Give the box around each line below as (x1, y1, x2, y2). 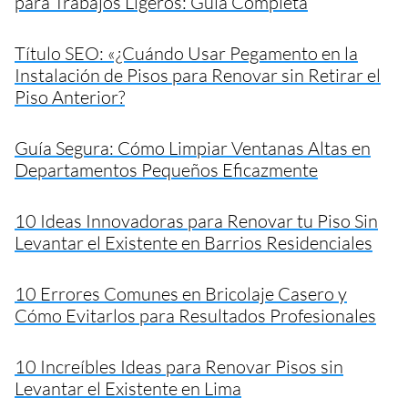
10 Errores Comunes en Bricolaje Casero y (15, 281, 347, 305)
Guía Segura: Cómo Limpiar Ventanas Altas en (15, 136, 371, 159)
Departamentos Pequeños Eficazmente (15, 158, 318, 181)
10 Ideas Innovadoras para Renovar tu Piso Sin (15, 209, 378, 232)
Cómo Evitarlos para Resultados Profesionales (15, 303, 376, 327)
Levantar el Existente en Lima (15, 376, 241, 400)
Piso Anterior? (15, 85, 125, 108)
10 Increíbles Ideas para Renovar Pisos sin (15, 354, 343, 378)
